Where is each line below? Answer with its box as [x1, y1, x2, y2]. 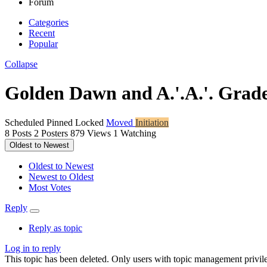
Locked [75, 117, 106, 128]
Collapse [5, 58, 38, 69]
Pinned [46, 117, 75, 128]
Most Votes [29, 182, 71, 193]
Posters [41, 128, 68, 138]
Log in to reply [5, 243, 61, 253]
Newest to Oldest [29, 171, 94, 182]
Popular [29, 38, 58, 49]
